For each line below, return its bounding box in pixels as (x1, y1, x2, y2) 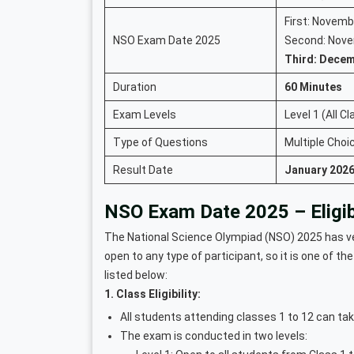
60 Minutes (284, 80, 342, 93)
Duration (113, 80, 156, 93)
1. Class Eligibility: (104, 287, 201, 300)
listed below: (104, 268, 168, 281)
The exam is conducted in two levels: (120, 329, 307, 342)
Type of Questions (113, 135, 208, 149)
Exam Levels (113, 107, 176, 121)
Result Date (113, 163, 173, 176)
